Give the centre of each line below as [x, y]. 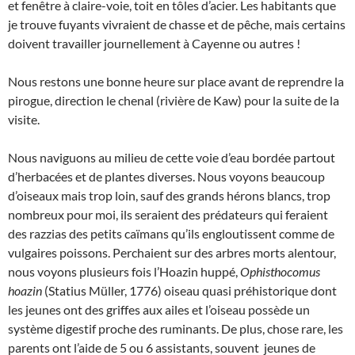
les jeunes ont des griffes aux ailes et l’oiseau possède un [159, 309]
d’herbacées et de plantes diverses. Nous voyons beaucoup [166, 176]
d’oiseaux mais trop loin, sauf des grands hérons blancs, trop [169, 195]
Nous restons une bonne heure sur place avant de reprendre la [176, 81]
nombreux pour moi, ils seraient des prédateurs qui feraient [168, 214]
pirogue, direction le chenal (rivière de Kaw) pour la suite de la [174, 100]
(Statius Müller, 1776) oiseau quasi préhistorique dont [189, 290]
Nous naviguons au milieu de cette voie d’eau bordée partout [172, 157]
